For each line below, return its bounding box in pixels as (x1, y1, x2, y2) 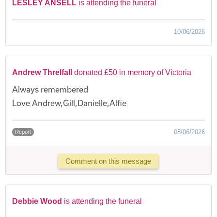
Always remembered (12, 84, 89, 94)
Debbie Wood (12, 197, 62, 205)
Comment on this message (65, 157, 152, 166)
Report (15, 128, 31, 135)
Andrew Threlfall (12, 68, 73, 77)
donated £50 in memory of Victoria (74, 68, 192, 77)
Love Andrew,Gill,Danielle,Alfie (12, 98, 127, 108)
